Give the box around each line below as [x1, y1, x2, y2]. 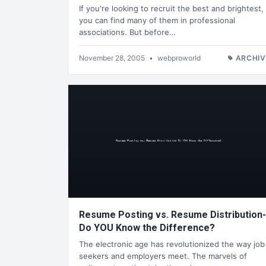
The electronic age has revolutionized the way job [79, 239, 265, 249]
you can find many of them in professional [79, 15, 235, 25]
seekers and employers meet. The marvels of [79, 251, 247, 261]
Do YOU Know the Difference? [79, 221, 215, 233]
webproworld [157, 53, 201, 62]
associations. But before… [79, 27, 176, 37]
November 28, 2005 [79, 53, 147, 62]
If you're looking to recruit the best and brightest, [79, 3, 264, 13]
